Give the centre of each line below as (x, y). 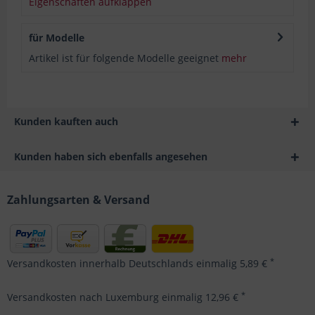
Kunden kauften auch (66, 121)
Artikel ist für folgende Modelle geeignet (125, 58)
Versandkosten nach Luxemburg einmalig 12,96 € (124, 297)
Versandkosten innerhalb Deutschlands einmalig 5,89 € (139, 263)
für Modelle (57, 37)
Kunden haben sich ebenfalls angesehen (111, 156)
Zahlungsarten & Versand (78, 199)
